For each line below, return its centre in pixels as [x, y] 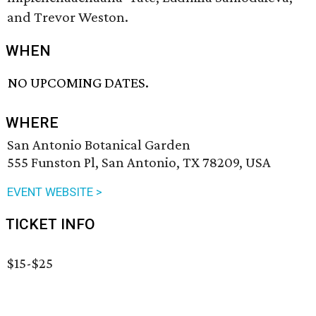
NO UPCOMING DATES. [79, 83]
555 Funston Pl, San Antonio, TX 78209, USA [139, 163]
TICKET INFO [50, 225]
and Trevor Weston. [68, 17]
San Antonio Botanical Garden [99, 145]
